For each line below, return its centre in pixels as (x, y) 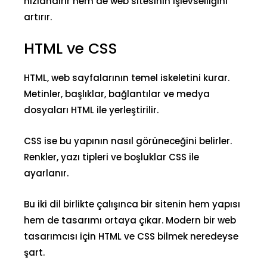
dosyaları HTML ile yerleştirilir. (91, 110)
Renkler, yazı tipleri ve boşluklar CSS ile (111, 157)
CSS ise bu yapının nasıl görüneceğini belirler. (128, 141)
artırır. (38, 17)
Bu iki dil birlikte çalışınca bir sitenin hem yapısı (132, 204)
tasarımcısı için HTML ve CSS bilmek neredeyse (131, 236)
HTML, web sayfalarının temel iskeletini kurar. (127, 78)
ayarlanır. (46, 173)
